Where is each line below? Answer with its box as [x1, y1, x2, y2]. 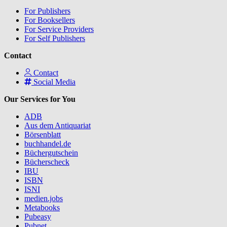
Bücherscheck [24, 157, 69, 166]
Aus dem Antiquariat [24, 121, 91, 130]
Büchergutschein [24, 148, 78, 157]
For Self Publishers [24, 33, 85, 43]
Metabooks [24, 203, 60, 212]
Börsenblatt [24, 130, 61, 139]
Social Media [31, 77, 75, 86]
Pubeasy [24, 212, 51, 221]
